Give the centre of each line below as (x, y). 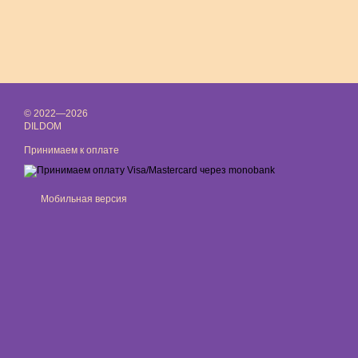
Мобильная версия (83, 199)
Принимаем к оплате (72, 150)
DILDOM (43, 126)
